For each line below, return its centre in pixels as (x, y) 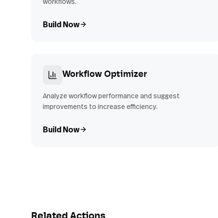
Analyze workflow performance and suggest (111, 96)
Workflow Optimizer (105, 75)
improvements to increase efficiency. (100, 106)
